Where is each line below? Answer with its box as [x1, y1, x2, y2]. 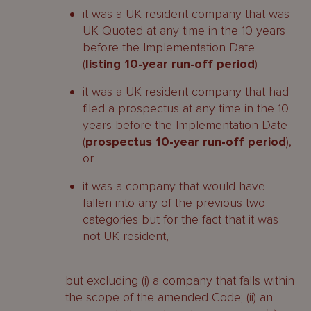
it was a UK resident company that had [83, 84, 289, 99]
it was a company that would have [83, 178, 265, 194]
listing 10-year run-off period [85, 56, 255, 72]
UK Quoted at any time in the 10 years [83, 23, 285, 38]
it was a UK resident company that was [83, 6, 289, 22]
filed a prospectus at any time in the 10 [83, 101, 289, 116]
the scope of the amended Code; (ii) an [65, 289, 273, 305]
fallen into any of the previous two [83, 195, 265, 210]
